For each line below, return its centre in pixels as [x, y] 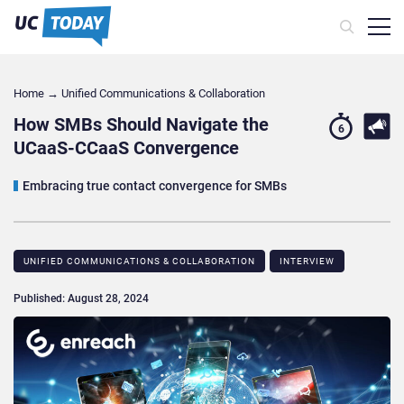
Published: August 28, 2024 [81, 299]
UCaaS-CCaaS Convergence [126, 148]
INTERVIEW [307, 262]
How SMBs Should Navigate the [141, 125]
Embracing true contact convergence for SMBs [155, 186]
